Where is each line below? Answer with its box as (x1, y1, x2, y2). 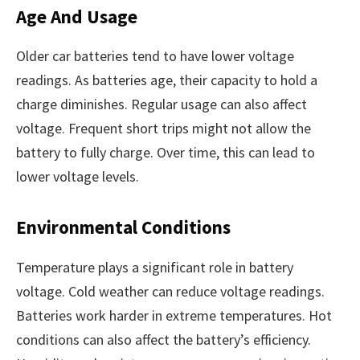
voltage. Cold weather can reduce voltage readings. (16, 281, 325, 301)
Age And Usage (16, 4, 137, 28)
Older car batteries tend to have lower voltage (16, 47, 294, 66)
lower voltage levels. (16, 167, 139, 186)
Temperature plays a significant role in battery (16, 257, 293, 276)
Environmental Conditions (16, 215, 231, 239)
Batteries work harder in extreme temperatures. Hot (16, 305, 332, 325)
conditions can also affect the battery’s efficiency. (16, 329, 311, 349)
